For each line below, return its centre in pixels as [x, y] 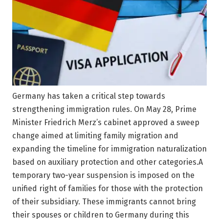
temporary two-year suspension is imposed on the [103, 175]
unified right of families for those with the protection [108, 188]
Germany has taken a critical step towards [89, 96]
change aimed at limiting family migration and [95, 136]
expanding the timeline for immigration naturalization [109, 149]
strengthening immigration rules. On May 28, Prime [104, 109]
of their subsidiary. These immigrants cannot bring [104, 202]
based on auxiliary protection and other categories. [105, 162]
